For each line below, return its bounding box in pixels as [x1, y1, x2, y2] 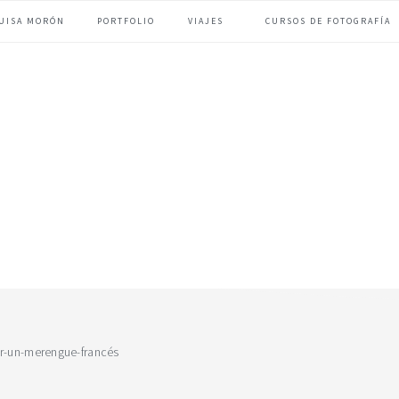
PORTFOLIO [97, 15, 156, 27]
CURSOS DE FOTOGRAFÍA [265, 15, 391, 27]
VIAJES [187, 15, 224, 27]
